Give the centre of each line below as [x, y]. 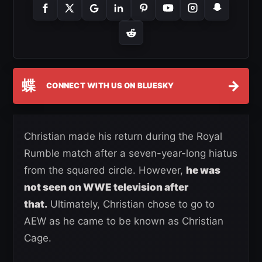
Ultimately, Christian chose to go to [131, 204]
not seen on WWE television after [106, 187]
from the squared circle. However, [105, 170]
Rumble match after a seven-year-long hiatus [131, 153]
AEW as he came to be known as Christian [124, 221]
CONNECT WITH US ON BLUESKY [110, 85]
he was [203, 170]
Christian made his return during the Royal [123, 136]
